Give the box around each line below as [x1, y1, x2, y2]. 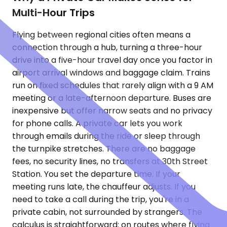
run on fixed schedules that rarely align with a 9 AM [12, 80, 213, 92]
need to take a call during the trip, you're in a [12, 194, 189, 206]
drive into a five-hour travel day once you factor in [12, 54, 212, 66]
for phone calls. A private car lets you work [12, 118, 182, 130]
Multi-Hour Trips [12, 5, 95, 20]
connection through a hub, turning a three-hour [12, 42, 202, 54]
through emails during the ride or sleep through [12, 130, 200, 142]
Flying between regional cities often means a [12, 29, 191, 41]
